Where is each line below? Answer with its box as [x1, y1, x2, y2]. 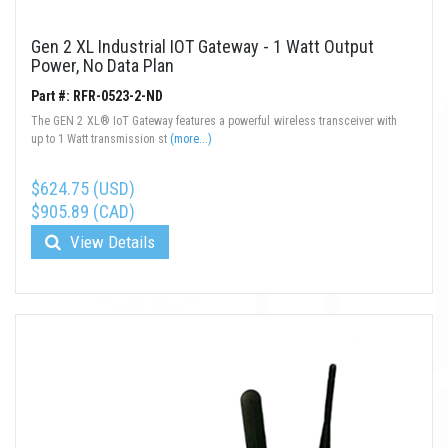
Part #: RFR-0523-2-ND [31, 88, 163, 105]
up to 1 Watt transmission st [31, 132, 170, 147]
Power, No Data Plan [31, 55, 174, 77]
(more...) [170, 132, 212, 147]
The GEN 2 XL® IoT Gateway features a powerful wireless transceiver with [31, 114, 397, 129]
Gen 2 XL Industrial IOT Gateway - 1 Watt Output [31, 36, 374, 58]
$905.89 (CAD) [31, 201, 135, 223]
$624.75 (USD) [31, 178, 135, 200]
